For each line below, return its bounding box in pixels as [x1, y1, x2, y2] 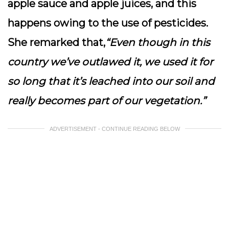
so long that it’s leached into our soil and [8, 75, 215, 87]
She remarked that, [8, 36, 105, 49]
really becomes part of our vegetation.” [8, 95, 206, 107]
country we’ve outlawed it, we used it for [8, 56, 213, 68]
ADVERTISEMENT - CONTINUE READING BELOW [49, 126, 180, 132]
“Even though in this [105, 36, 210, 49]
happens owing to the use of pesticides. [8, 17, 208, 29]
